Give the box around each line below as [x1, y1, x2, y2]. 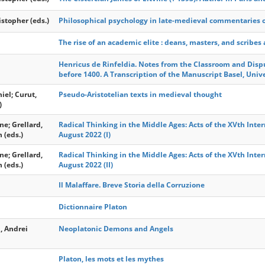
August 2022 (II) [59, 160, 113, 170]
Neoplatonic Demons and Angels [59, 224, 173, 234]
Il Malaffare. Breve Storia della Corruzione [59, 180, 205, 190]
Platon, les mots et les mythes [59, 254, 164, 264]
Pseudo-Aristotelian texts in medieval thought [59, 89, 222, 99]
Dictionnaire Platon [59, 202, 127, 212]
